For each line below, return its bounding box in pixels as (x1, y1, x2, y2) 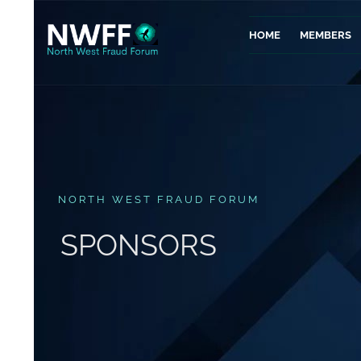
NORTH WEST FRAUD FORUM (58, 193, 259, 205)
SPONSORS (60, 228, 217, 262)
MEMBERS (300, 29, 351, 41)
